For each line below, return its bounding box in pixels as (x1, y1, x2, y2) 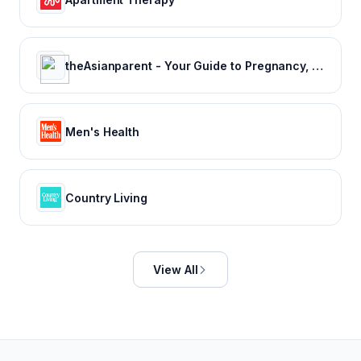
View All (152, 263, 199, 276)
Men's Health (65, 124, 140, 139)
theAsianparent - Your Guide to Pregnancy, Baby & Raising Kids (312, 58, 324, 73)
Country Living (65, 190, 148, 205)
